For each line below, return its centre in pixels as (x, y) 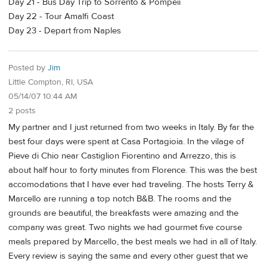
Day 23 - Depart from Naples (65, 31)
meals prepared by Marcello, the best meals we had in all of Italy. (133, 242)
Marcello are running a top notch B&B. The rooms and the (120, 199)
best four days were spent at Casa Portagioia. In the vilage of (126, 142)
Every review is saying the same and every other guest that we (128, 256)
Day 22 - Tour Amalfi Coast (61, 17)
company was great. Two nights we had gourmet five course (125, 228)
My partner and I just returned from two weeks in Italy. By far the (131, 128)
